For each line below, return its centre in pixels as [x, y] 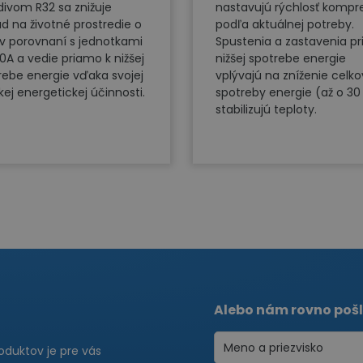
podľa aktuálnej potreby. [285, 24]
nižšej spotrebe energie [281, 58]
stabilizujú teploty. [266, 109]
